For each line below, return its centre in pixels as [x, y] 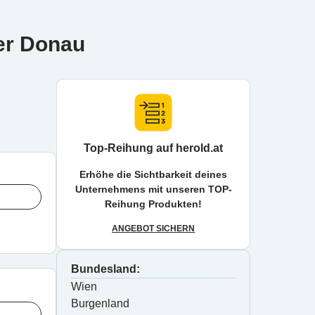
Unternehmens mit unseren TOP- [153, 189]
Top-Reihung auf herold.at [154, 148]
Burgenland [101, 303]
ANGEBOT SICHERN [154, 229]
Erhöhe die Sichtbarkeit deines [154, 174]
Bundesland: [106, 269]
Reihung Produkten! [154, 204]
